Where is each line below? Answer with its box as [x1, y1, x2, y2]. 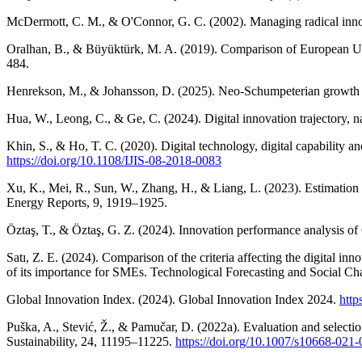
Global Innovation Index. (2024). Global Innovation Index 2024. [6, 292, 339, 306]
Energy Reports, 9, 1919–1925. [6, 195, 167, 209]
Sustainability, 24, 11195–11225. [6, 334, 175, 348]
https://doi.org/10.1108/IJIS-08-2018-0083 [6, 153, 221, 167]
